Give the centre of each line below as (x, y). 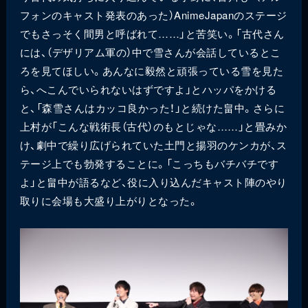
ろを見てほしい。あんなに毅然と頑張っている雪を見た (152, 70)
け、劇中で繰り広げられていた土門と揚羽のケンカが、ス (153, 144)
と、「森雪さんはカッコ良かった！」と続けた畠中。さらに (152, 107)
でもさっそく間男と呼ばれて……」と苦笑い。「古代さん (152, 33)
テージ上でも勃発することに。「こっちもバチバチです (149, 163)
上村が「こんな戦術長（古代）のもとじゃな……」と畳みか (153, 126)
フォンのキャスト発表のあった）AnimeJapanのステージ (153, 14)
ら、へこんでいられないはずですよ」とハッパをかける (148, 89)
